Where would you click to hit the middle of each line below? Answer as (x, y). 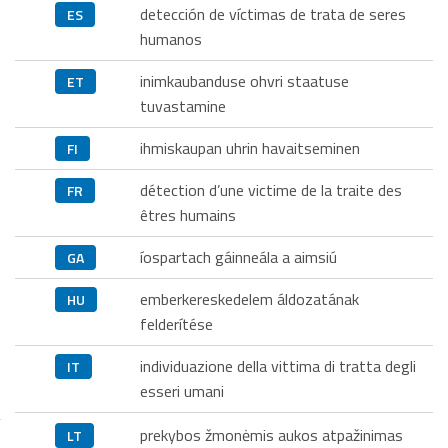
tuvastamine (183, 106)
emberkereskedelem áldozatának (249, 299)
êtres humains (188, 215)
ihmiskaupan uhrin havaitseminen (250, 148)
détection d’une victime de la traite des (271, 190)
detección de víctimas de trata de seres (273, 14)
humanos (171, 39)
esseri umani (182, 391)
